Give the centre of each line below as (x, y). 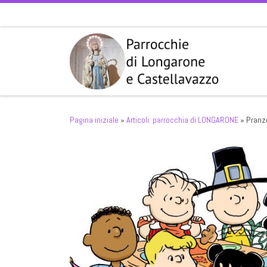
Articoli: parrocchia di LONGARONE (182, 119)
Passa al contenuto (50, 17)
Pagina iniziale (94, 119)
